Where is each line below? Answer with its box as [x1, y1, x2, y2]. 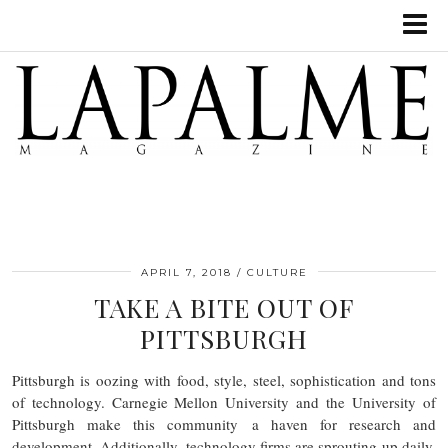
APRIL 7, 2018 [140, 265, 232, 279]
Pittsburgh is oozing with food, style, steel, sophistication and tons [12, 369, 436, 390]
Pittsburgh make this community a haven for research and [12, 413, 436, 434]
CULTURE [246, 265, 308, 279]
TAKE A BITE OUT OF [94, 289, 354, 325]
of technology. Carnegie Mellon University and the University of [12, 391, 436, 412]
